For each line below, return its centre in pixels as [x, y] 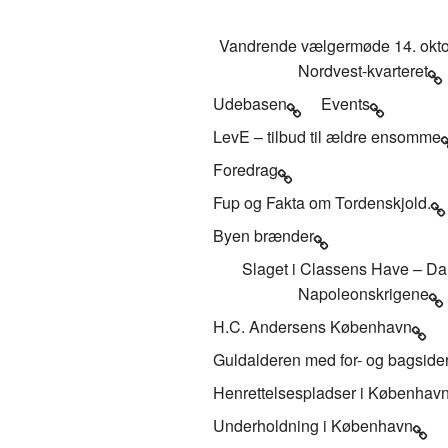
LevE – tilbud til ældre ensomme [327, 136]
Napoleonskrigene [363, 293]
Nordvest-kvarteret [363, 70]
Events [345, 103]
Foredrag [245, 169]
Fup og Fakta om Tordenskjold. [322, 202]
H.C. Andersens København [312, 326]
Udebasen [250, 103]
